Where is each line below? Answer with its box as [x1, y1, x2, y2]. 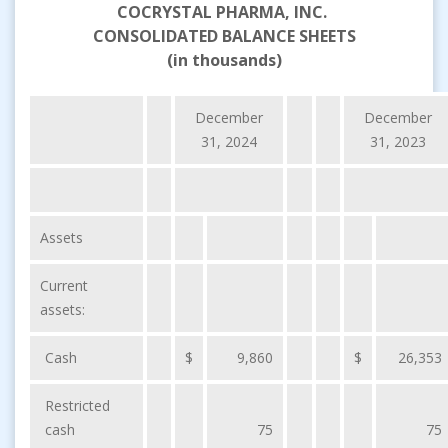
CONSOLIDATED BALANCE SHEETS [92, 24, 356, 47]
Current [40, 275, 88, 295]
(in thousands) [166, 48, 282, 71]
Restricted [45, 395, 110, 415]
